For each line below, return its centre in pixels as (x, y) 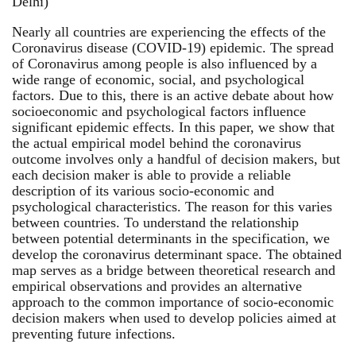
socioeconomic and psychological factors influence (159, 111)
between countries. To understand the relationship (155, 222)
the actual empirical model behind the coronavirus (157, 143)
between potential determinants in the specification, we (171, 238)
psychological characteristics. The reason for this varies (172, 206)
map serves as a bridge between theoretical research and (174, 270)
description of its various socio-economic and (143, 190)
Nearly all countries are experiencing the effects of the (169, 31)
